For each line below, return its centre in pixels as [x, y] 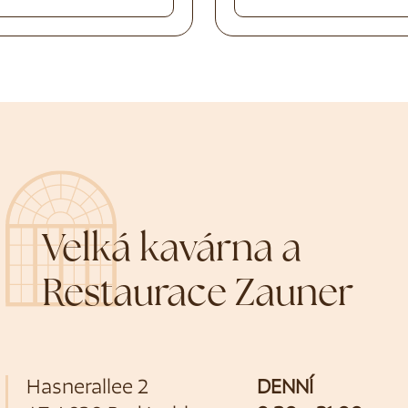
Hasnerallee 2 [88, 389]
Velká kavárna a [172, 251]
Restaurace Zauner [198, 296]
